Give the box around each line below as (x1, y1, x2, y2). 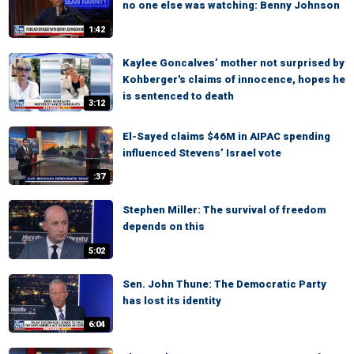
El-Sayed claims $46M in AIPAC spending (122, 130, 330, 142)
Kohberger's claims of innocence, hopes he (122, 73, 345, 85)
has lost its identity (122, 294, 221, 307)
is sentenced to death (122, 89, 234, 102)
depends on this (122, 220, 205, 233)
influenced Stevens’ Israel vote (122, 146, 281, 159)
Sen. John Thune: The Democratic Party (122, 277, 326, 290)
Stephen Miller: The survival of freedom (122, 204, 326, 217)
